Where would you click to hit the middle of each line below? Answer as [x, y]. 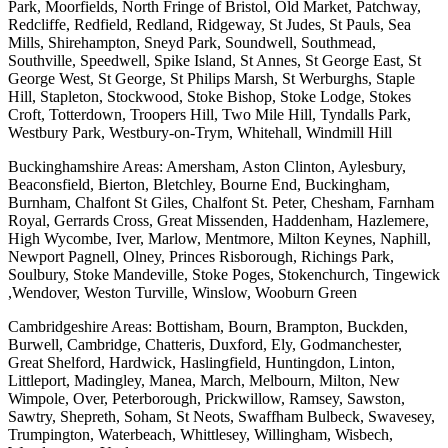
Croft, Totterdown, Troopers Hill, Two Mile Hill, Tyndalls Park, [209, 115]
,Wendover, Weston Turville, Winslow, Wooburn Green [182, 293]
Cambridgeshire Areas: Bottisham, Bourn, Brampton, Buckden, [208, 327]
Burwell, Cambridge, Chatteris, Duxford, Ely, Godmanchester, [205, 345]
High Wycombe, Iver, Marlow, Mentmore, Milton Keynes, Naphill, [219, 239]
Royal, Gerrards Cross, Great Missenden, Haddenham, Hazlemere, [218, 221]
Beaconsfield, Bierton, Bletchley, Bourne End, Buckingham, [199, 185]
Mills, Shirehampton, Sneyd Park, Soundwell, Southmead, [192, 43]
